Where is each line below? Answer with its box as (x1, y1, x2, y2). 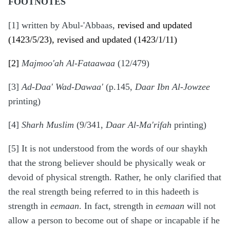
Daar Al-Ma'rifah (106, 120, 171, 130)
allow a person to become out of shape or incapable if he (8, 215, 220, 226)
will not (184, 201, 216, 212)
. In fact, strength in (79, 201, 156, 212)
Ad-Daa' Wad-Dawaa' (22, 82, 103, 92)
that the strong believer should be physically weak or (8, 158, 205, 168)
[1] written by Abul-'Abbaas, (8, 20, 118, 31)
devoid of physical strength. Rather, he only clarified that (8, 172, 221, 183)
